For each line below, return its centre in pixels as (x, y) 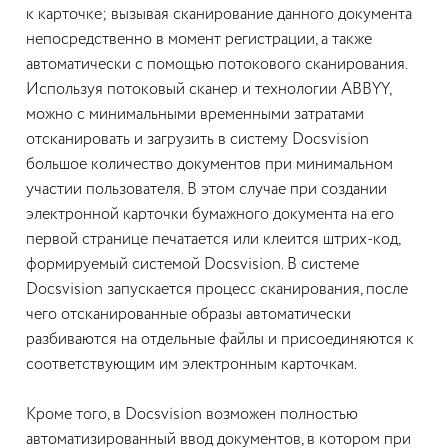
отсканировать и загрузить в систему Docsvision (197, 140)
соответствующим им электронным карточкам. (191, 365)
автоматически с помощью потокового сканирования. (216, 65)
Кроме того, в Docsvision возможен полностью (192, 415)
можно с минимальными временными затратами (195, 115)
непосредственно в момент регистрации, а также (199, 40)
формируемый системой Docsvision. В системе (192, 265)
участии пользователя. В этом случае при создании (206, 190)
